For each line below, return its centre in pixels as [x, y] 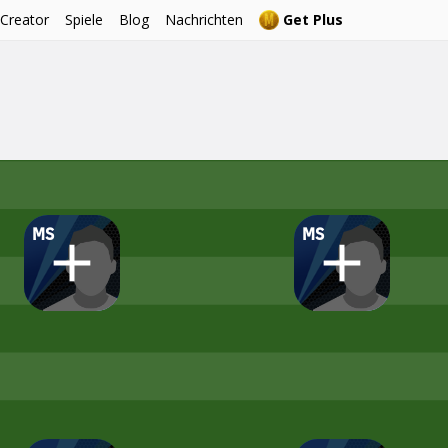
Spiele [84, 19]
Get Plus [313, 19]
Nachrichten [204, 19]
